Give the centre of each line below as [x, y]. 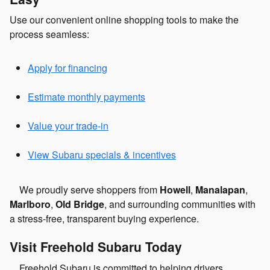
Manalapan [220, 190]
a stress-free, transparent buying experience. [105, 219]
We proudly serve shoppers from [85, 190]
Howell [175, 190]
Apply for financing [67, 68]
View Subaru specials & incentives [102, 155]
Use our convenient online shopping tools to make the [124, 20]
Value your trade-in [68, 126]
